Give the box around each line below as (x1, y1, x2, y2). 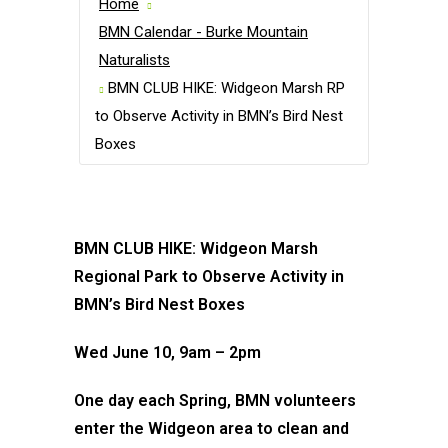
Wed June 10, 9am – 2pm (74, 343, 261, 362)
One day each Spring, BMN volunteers (74, 391, 356, 410)
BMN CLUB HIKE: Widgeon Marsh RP (108, 79, 345, 97)
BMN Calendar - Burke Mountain (99, 23, 308, 41)
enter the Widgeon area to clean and (74, 419, 349, 438)
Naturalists (99, 51, 170, 69)
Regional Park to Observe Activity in (74, 267, 344, 286)
